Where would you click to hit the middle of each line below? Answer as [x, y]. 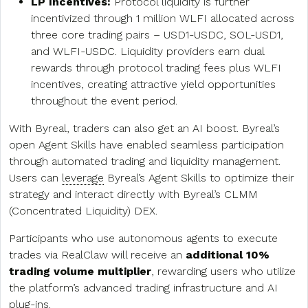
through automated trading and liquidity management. [145, 162]
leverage [83, 178]
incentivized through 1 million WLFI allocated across [163, 19]
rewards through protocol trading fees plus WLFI [156, 68]
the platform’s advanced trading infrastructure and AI [143, 288]
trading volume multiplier [80, 272]
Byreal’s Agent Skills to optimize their [199, 178]
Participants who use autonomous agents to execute [143, 239]
